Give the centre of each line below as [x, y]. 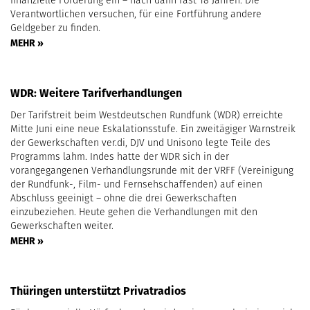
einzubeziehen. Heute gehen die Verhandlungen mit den [134, 212]
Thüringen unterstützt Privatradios [98, 291]
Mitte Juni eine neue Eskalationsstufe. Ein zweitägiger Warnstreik [153, 129]
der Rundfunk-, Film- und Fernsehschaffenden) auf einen [136, 184]
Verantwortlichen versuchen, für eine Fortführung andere [136, 14]
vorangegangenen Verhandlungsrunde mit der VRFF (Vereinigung [152, 171]
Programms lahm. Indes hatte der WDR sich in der [120, 157]
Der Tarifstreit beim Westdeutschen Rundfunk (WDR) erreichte [147, 115]
